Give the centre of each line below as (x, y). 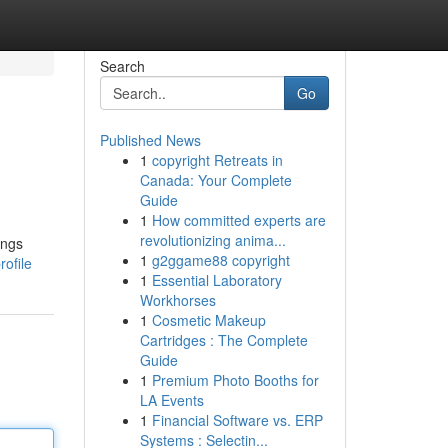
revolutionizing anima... (212, 240)
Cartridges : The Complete (223, 340)
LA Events (171, 400)
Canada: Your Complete (215, 180)
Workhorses (177, 300)
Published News (150, 140)
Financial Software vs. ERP (237, 420)
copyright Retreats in (217, 160)
